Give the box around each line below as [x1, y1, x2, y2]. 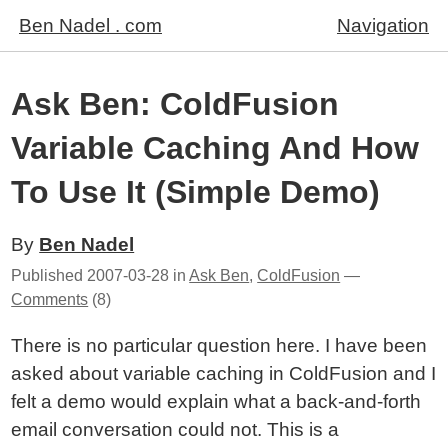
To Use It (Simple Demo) [11, 174, 381, 210]
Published [11, 267, 88, 284]
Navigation [337, 15, 429, 36]
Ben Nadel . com [19, 15, 162, 36]
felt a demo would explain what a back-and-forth [11, 391, 422, 412]
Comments [11, 291, 89, 308]
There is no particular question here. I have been [11, 335, 428, 356]
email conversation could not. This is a [11, 419, 340, 440]
